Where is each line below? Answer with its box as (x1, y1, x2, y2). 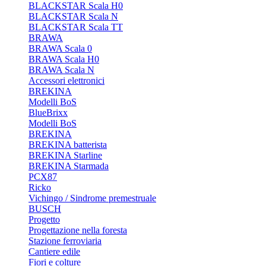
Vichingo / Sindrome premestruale (28, 193, 156, 203)
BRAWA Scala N (28, 65, 94, 75)
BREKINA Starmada (28, 161, 109, 171)
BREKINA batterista (28, 140, 107, 150)
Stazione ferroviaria (28, 236, 102, 246)
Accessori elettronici (28, 75, 104, 85)
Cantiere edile (28, 246, 80, 256)
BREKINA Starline (28, 150, 102, 160)
